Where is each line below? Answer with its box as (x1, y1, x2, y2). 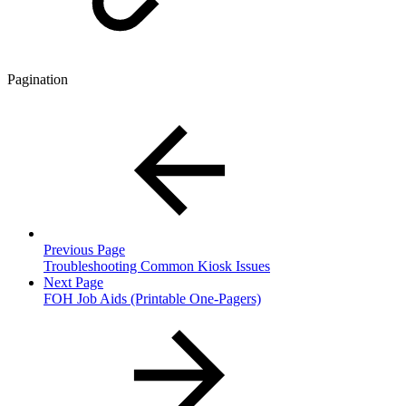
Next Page (43, 275, 103, 291)
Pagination (7, 72, 68, 88)
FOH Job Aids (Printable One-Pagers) (43, 291, 261, 307)
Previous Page (43, 242, 125, 258)
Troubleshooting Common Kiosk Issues (43, 258, 270, 275)
